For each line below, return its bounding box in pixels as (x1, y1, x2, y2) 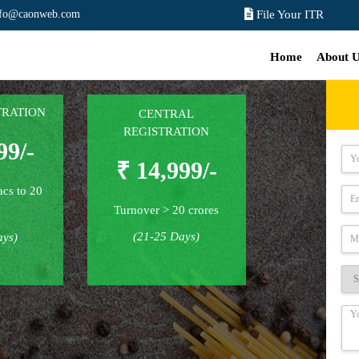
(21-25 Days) (133, 229, 200, 243)
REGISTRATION (123, 124, 210, 138)
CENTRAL (139, 107, 195, 120)
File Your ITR (256, 8, 324, 21)
